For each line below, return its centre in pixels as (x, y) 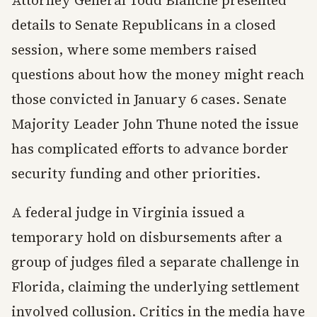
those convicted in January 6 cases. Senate (149, 99)
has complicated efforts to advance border (150, 149)
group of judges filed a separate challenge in (155, 262)
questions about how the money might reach (158, 75)
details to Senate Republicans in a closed (144, 25)
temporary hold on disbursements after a (147, 237)
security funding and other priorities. (136, 174)
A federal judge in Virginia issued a (128, 213)
